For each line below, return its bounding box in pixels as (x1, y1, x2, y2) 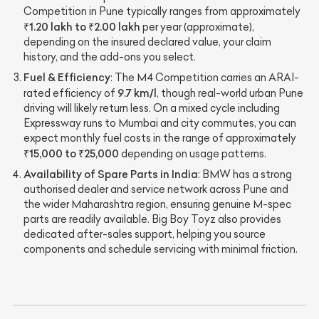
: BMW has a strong (198, 168, 292, 181)
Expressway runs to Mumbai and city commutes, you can (23, 117, 296, 130)
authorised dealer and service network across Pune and (23, 183, 288, 196)
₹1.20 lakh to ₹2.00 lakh (23, 20, 140, 33)
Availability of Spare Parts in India (23, 167, 198, 181)
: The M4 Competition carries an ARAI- (110, 71, 299, 84)
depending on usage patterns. (119, 147, 266, 160)
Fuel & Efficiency (23, 70, 110, 84)
